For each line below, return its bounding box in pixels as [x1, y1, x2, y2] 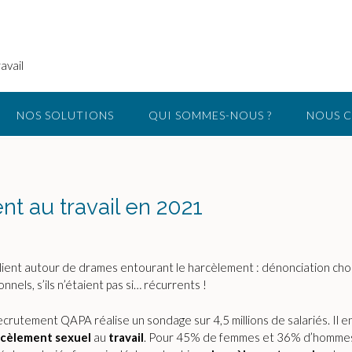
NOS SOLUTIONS [16, 108, 114, 122]
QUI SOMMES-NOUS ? [148, 108, 272, 122]
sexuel [55, 329, 91, 344]
